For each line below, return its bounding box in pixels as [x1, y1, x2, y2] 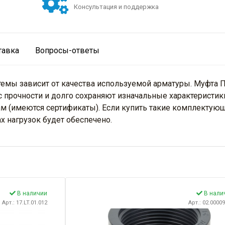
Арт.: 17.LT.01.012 [2, 199, 47, 206]
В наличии [16, 190, 47, 197]
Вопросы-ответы [35, 46, 99, 56]
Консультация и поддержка [74, 3, 159, 11]
